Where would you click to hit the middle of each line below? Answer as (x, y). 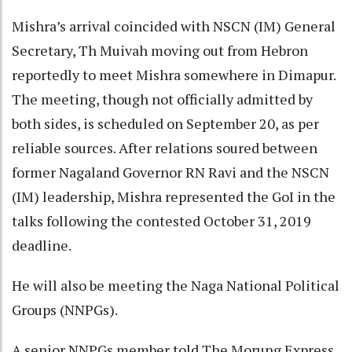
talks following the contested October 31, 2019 (161, 220)
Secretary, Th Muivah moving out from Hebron (160, 50)
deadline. (42, 245)
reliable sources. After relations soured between (165, 147)
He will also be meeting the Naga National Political (176, 285)
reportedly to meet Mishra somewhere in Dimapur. (174, 74)
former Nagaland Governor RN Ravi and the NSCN (170, 172)
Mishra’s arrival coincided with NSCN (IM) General (174, 26)
